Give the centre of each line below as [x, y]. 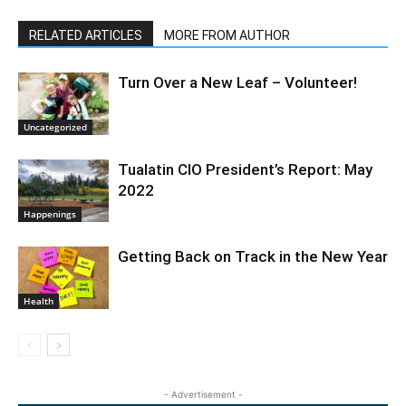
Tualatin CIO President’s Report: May [245, 169]
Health [39, 300]
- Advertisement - [203, 394]
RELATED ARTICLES [86, 35]
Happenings [50, 213]
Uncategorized [55, 126]
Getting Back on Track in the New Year [253, 256]
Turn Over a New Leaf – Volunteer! [237, 82]
